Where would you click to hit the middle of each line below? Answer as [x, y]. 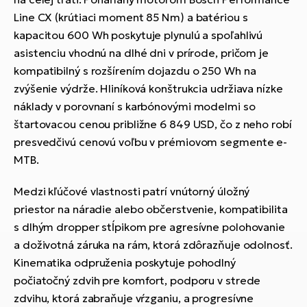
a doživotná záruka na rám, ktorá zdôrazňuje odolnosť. [153, 245]
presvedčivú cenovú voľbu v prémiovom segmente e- [151, 142]
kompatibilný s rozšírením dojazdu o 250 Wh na [135, 71]
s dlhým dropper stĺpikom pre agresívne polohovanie [149, 227]
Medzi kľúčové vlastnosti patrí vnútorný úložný [132, 192]
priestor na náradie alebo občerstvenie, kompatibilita [151, 209]
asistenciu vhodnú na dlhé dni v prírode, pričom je [141, 53]
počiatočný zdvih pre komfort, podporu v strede [137, 281]
